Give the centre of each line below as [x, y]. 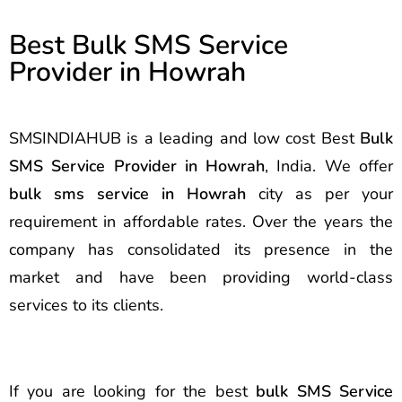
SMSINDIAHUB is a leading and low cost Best [184, 138]
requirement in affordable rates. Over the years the [201, 221]
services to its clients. [86, 305]
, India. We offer [329, 166]
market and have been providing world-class [201, 277]
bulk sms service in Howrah [127, 193]
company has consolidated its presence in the [201, 249]
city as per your [319, 193]
